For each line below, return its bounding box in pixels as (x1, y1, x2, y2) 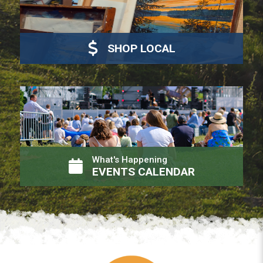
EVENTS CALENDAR (92, 165, 195, 179)
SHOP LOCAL (107, 41, 176, 55)
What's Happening (92, 154, 167, 166)
